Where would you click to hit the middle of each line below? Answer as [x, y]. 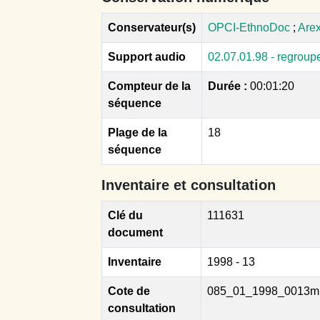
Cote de [129, 291]
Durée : [229, 86]
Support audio [147, 56]
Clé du [125, 215]
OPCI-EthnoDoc [249, 27]
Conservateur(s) [152, 27]
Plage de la [137, 132]
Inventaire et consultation [189, 185]
